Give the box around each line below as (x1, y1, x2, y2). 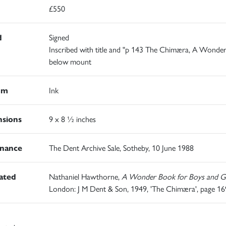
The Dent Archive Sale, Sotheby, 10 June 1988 (48, 142, 194, 154)
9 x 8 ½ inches (48, 113, 96, 125)
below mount (48, 55, 91, 68)
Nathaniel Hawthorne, (48, 171, 122, 183)
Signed (48, 31, 69, 43)
